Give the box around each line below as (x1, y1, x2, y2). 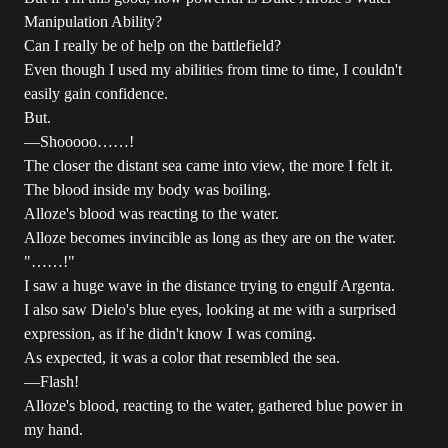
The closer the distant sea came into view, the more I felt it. (24, 157, 393, 174)
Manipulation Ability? (24, 13, 162, 30)
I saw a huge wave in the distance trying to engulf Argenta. (24, 277, 395, 294)
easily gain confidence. (24, 85, 168, 102)
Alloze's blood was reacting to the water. (24, 205, 279, 222)
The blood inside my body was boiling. (24, 181, 271, 198)
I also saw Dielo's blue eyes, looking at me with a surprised (24, 301, 396, 318)
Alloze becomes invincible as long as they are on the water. (24, 229, 396, 246)
